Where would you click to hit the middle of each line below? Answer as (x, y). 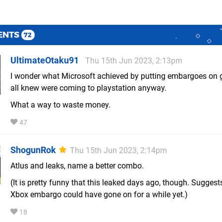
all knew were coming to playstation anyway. (88, 88)
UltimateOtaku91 (45, 60)
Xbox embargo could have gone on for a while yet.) (99, 195)
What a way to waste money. (60, 105)
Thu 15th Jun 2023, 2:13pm (134, 61)
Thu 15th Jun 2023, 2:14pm (118, 151)
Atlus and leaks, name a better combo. (77, 166)
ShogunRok (33, 150)
